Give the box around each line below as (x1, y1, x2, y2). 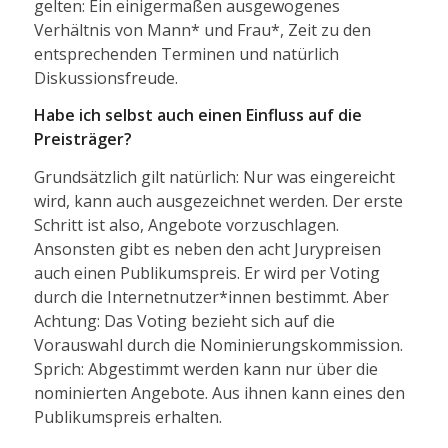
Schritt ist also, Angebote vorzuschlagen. (33, 213, 339, 236)
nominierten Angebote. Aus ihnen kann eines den (33, 381, 405, 404)
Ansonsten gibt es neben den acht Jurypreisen (33, 237, 381, 260)
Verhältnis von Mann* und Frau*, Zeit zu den (33, 18, 371, 41)
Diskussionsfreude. (33, 66, 178, 89)
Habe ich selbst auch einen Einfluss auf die (33, 104, 362, 127)
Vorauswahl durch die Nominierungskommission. (33, 333, 403, 356)
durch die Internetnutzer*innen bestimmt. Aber (33, 285, 389, 308)
